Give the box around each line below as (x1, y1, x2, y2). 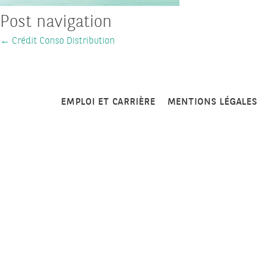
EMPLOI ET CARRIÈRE (61, 95, 156, 109)
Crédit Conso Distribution (10, 33, 115, 48)
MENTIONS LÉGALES (167, 95, 258, 109)
